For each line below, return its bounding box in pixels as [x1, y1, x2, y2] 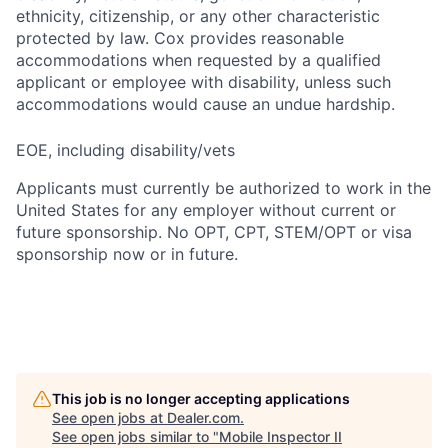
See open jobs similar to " [52, 428, 219, 445]
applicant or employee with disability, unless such [16, 72, 391, 92]
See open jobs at [52, 409, 167, 426]
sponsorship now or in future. [16, 244, 238, 264]
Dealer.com [167, 409, 240, 426]
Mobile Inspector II [219, 428, 342, 445]
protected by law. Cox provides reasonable [16, 28, 344, 48]
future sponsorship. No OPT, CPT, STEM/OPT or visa [16, 222, 412, 242]
